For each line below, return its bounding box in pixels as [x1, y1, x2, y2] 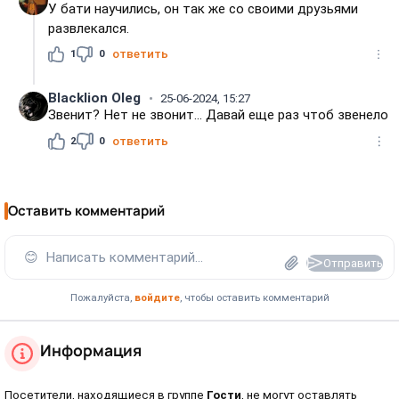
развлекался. [48, 20, 130, 37]
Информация [40, 338, 142, 361]
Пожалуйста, [69, 291, 134, 305]
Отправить [322, 256, 383, 270]
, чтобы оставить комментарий [179, 291, 330, 305]
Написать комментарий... [45, 248, 204, 265]
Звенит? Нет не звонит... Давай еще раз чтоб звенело [48, 107, 389, 124]
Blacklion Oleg [48, 90, 142, 107]
